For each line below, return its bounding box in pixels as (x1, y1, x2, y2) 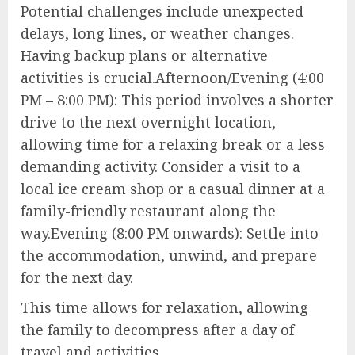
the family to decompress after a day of (21, 320, 294, 340)
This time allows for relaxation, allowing (21, 298, 308, 318)
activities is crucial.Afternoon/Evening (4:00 (21, 68, 324, 88)
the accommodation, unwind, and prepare (21, 246, 317, 265)
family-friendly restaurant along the (21, 201, 276, 221)
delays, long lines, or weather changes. (21, 24, 294, 44)
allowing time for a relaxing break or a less (21, 135, 325, 155)
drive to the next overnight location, (21, 113, 276, 132)
